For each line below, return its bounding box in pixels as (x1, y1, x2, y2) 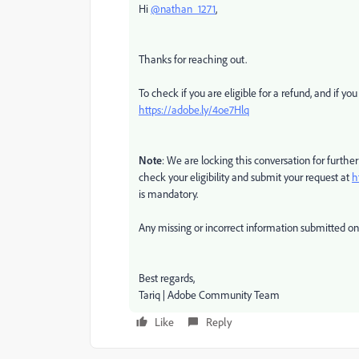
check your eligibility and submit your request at (139, 170, 352, 184)
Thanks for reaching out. (139, 52, 249, 66)
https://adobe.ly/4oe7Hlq (139, 103, 249, 116)
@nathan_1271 (151, 2, 216, 15)
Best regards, (139, 271, 195, 284)
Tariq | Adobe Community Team (139, 288, 280, 301)
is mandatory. (139, 187, 200, 200)
